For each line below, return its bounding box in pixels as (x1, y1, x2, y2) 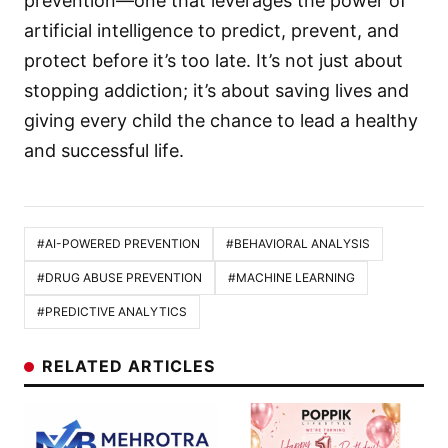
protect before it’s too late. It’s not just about (24, 49, 403, 71)
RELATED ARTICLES (42, 355, 215, 376)
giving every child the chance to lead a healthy (24, 109, 418, 131)
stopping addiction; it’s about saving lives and (24, 79, 409, 101)
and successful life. (24, 139, 184, 161)
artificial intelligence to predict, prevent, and (24, 19, 399, 41)
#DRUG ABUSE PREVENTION (37, 269, 202, 285)
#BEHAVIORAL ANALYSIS (226, 235, 370, 251)
